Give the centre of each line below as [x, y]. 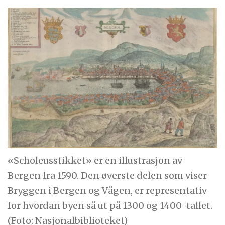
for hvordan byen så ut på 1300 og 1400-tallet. [110, 205]
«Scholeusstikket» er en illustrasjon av [95, 160]
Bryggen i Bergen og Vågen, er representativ [107, 190]
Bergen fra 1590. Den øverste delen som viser [107, 175]
